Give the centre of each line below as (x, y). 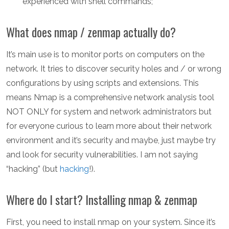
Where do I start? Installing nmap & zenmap (102, 200)
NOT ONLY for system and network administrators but (109, 112)
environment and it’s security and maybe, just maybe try (111, 141)
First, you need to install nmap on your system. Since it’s (111, 222)
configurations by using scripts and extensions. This (102, 83)
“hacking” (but (33, 169)
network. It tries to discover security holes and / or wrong (114, 69)
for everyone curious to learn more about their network (109, 126)
